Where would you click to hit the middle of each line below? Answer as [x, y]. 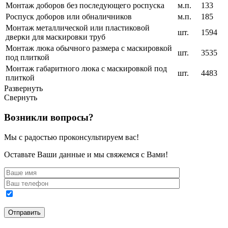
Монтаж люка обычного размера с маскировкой [89, 48]
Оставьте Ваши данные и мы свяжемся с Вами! [86, 154]
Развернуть [23, 89]
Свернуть [21, 98]
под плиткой [27, 58]
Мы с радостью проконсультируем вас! [72, 137]
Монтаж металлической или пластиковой [78, 28]
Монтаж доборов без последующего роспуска [85, 6]
